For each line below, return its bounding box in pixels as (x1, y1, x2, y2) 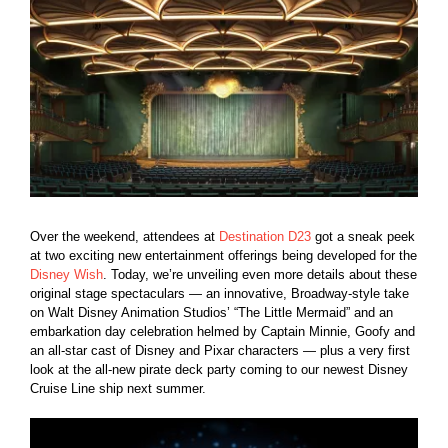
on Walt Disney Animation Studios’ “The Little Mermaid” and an (30, 305, 393, 321)
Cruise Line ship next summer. (30, 381, 206, 397)
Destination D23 (219, 229, 311, 245)
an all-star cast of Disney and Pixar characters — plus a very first (30, 343, 410, 359)
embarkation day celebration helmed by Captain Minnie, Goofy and (30, 324, 415, 340)
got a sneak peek (311, 229, 415, 245)
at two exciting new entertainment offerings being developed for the (30, 248, 417, 264)
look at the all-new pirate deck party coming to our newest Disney (30, 362, 408, 378)
